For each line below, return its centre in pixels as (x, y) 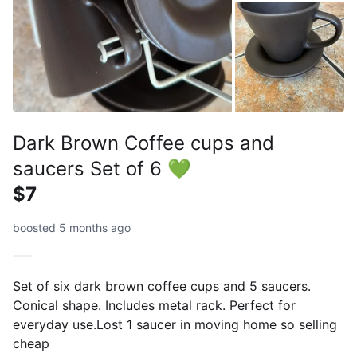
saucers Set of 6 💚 (102, 168)
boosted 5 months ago (72, 227)
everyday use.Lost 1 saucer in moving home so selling (175, 324)
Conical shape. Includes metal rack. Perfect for (154, 305)
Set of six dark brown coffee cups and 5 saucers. (162, 286)
